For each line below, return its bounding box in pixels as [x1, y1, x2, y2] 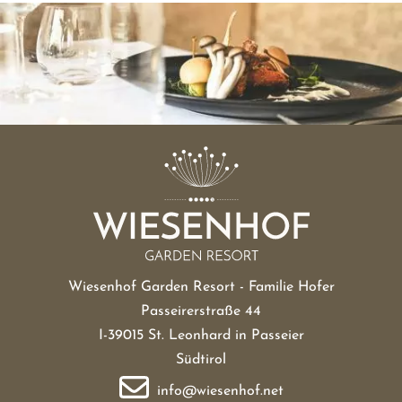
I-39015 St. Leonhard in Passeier [98, 328, 304, 343]
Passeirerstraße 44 [141, 303, 261, 319]
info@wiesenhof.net [156, 383, 284, 398]
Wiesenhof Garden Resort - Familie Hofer [67, 279, 335, 294]
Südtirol [176, 352, 226, 367]
